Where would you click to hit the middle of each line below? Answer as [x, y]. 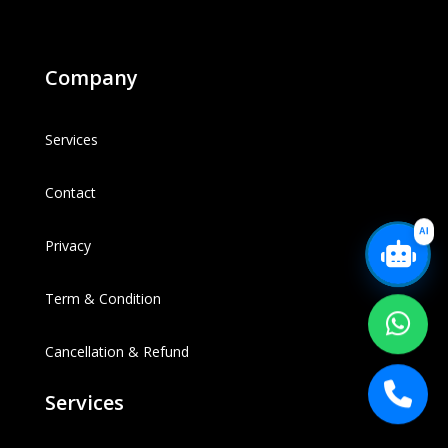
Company [91, 78]
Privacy [67, 246]
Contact [70, 193]
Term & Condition [102, 299]
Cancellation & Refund [116, 352]
